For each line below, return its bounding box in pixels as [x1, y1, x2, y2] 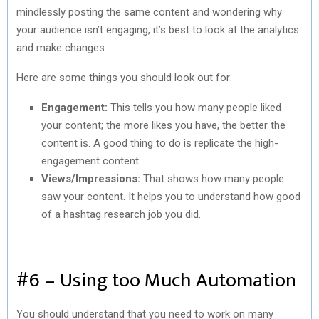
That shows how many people [143, 172, 284, 185]
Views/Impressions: [41, 172, 143, 185]
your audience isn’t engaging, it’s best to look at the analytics [16, 23, 299, 36]
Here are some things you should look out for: [16, 70, 232, 84]
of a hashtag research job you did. [41, 207, 201, 221]
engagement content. [41, 154, 141, 167]
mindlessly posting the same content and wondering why [16, 5, 282, 19]
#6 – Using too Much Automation [16, 263, 296, 297]
